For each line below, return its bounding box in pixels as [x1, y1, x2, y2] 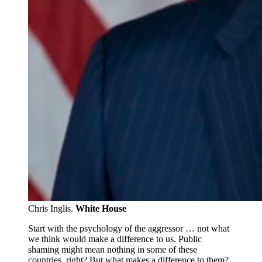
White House [75, 203, 126, 213]
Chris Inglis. [28, 203, 75, 213]
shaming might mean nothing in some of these [28, 244, 197, 254]
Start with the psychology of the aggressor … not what [28, 223, 229, 233]
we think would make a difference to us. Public [28, 233, 202, 244]
